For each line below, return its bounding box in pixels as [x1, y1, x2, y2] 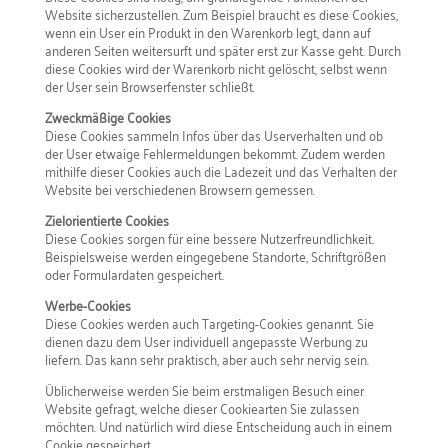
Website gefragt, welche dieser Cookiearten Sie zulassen [44, 394, 359, 420]
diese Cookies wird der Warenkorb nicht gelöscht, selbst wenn [44, 54, 387, 80]
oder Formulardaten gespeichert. [44, 260, 224, 286]
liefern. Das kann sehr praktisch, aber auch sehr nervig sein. [44, 345, 369, 371]
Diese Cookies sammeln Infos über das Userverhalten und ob [44, 121, 383, 147]
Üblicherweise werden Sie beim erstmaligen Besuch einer [44, 376, 364, 402]
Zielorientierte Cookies [44, 206, 169, 232]
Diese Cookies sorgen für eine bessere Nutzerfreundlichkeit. [44, 224, 374, 250]
